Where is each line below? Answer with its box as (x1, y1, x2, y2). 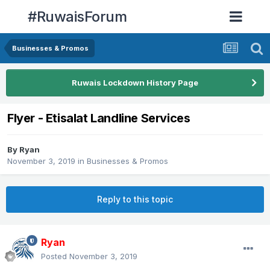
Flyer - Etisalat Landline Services (7, 111, 190, 126)
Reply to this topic (97, 194, 173, 205)
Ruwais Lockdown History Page (72, 78, 198, 87)
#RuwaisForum (28, 7, 127, 25)
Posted (41, 251, 69, 262)
